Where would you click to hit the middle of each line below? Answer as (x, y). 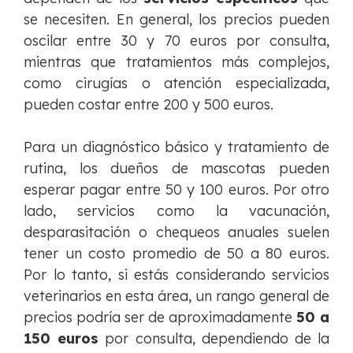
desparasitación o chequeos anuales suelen (176, 232)
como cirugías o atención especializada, (176, 84)
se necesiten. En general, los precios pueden (176, 20)
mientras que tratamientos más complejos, (176, 62)
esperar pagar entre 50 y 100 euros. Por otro (176, 190)
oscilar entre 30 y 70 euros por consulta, (176, 41)
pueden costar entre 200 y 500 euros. (149, 105)
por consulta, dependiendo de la (214, 339)
